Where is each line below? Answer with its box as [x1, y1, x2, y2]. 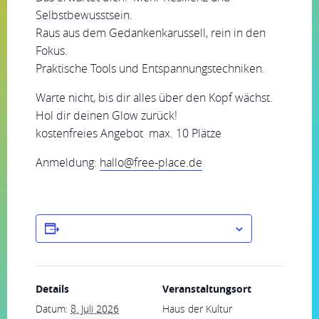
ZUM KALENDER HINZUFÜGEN [68, 221, 224, 235]
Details [36, 282, 69, 296]
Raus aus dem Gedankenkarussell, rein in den [36, 25, 266, 41]
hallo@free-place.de [100, 155, 202, 170]
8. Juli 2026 [70, 302, 119, 315]
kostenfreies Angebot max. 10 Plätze [36, 125, 221, 141]
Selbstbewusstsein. [36, 7, 132, 23]
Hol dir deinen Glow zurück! [36, 108, 177, 123]
